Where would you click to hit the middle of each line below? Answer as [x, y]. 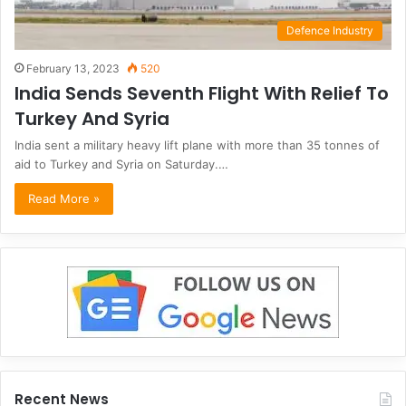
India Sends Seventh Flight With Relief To [202, 93]
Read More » [64, 198]
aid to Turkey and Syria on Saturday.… [121, 164]
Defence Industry [330, 30]
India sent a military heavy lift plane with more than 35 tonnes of [197, 145]
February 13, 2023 [73, 68]
